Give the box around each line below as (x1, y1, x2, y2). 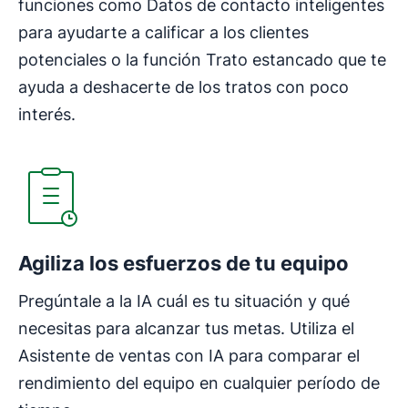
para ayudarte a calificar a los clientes (18, 22, 309, 42)
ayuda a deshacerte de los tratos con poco (18, 76, 349, 97)
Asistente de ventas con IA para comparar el (18, 345, 360, 365)
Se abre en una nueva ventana (17, 127, 225, 146)
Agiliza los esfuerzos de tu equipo (18, 250, 349, 275)
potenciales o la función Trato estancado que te (18, 49, 386, 69)
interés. (18, 104, 76, 124)
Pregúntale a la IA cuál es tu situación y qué (18, 291, 350, 311)
